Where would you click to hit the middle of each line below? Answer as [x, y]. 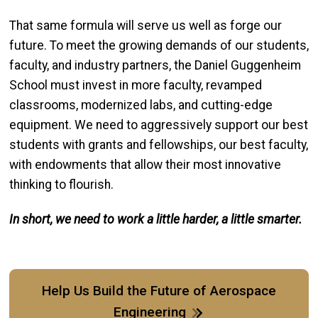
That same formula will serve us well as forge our [146, 25]
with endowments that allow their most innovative [145, 164]
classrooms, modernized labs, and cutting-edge [141, 105]
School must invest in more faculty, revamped [136, 85]
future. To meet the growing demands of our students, [159, 45]
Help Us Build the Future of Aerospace [159, 291]
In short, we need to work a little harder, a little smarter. [156, 219]
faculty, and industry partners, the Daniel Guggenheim [155, 65]
